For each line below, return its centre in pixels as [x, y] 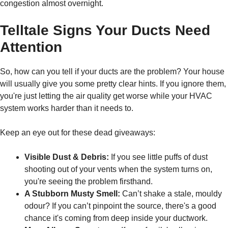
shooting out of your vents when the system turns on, [118, 169]
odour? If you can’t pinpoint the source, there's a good [120, 206]
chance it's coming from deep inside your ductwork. [116, 218]
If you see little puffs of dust [158, 157]
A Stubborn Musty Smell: [72, 194]
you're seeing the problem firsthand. [89, 182]
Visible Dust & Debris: [67, 157]
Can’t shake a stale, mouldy [171, 194]
